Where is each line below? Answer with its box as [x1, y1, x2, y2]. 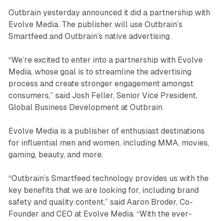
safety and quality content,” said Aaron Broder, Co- [8, 197, 193, 207]
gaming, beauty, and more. [8, 149, 103, 159]
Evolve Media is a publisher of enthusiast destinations [8, 126, 205, 136]
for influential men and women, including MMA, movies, [8, 138, 209, 147]
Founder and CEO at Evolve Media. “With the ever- [8, 209, 192, 219]
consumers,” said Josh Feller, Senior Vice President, [8, 90, 197, 100]
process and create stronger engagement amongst [8, 78, 193, 88]
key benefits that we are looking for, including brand [8, 185, 199, 195]
